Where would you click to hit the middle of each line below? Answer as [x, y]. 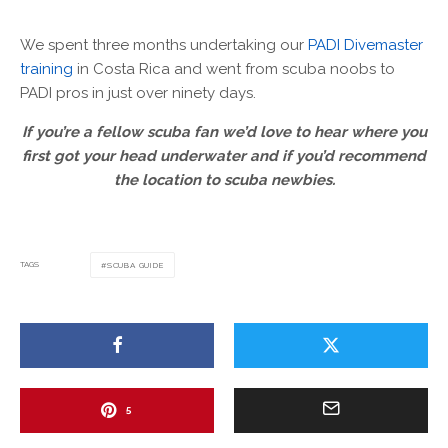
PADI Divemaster [365, 44]
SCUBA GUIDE [135, 264]
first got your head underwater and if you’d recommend [224, 155]
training [46, 68]
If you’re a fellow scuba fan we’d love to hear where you [224, 131]
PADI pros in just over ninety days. [138, 92]
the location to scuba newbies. [224, 179]
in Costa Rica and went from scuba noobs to [234, 68]
